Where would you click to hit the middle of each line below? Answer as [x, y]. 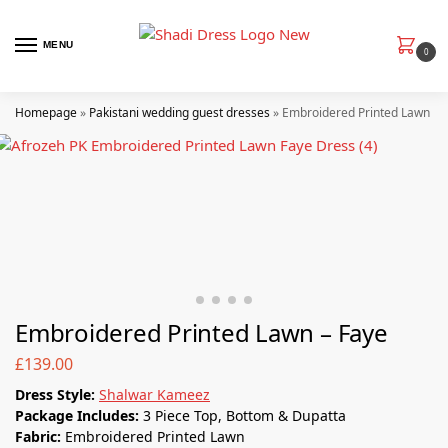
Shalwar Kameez [154, 394]
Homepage [46, 112]
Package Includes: [79, 415]
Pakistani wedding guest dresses [179, 112]
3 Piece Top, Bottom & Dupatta [244, 415]
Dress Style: [57, 394]
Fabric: [40, 436]
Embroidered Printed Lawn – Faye [201, 332]
